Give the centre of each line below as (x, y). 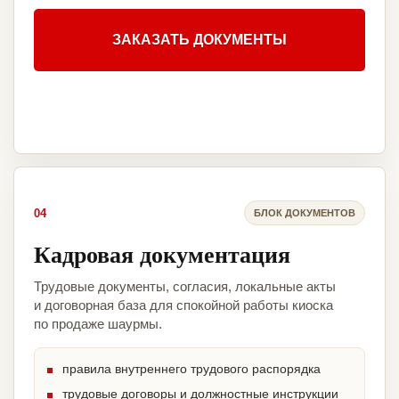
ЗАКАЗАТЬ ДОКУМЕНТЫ (199, 40)
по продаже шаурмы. (98, 324)
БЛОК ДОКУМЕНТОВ (305, 212)
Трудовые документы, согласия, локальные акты (185, 287)
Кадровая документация (162, 254)
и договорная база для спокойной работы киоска (183, 305)
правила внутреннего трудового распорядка (191, 369)
